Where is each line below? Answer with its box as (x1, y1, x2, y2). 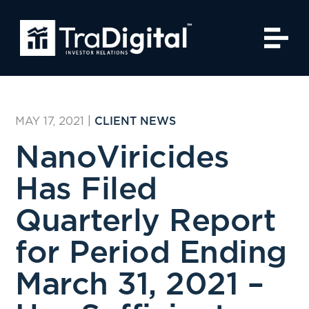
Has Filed (15, 175, 157, 206)
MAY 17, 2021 (15, 115, 85, 127)
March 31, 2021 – (15, 270, 264, 301)
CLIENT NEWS (94, 116, 177, 127)
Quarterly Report (15, 206, 276, 237)
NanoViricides (15, 143, 230, 174)
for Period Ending (15, 238, 287, 269)
